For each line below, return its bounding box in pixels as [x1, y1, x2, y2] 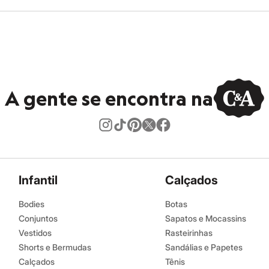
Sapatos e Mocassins [165, 213, 246, 224]
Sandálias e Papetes [165, 242, 243, 253]
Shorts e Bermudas [19, 242, 91, 253]
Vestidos [19, 228, 52, 238]
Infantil [19, 173, 58, 188]
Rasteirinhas [165, 228, 213, 238]
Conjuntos [19, 213, 58, 224]
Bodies [19, 199, 44, 210]
